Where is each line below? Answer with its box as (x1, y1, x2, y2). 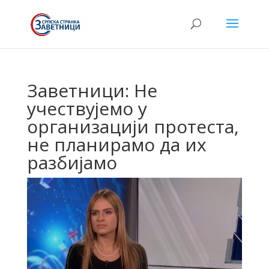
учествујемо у (26, 96, 147, 121)
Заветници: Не (26, 78, 157, 103)
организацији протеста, (26, 114, 239, 139)
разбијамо (26, 150, 117, 175)
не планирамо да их (26, 132, 207, 157)
